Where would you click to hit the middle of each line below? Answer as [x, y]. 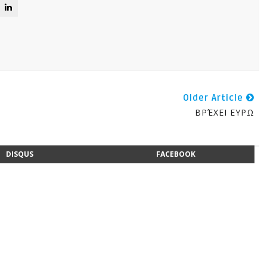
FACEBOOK [176, 154]
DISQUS [19, 154]
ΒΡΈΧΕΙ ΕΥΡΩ [224, 112]
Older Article [214, 98]
